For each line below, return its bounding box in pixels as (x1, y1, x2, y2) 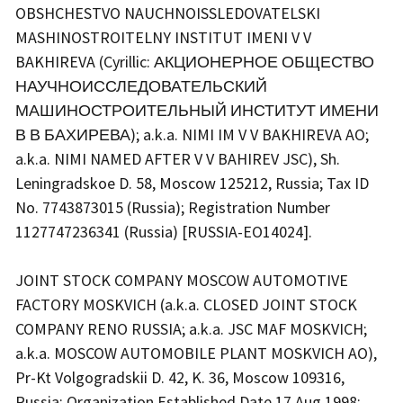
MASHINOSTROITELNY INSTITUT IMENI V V (15, 27, 311, 49)
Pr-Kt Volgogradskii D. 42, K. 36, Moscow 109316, (15, 367, 345, 389)
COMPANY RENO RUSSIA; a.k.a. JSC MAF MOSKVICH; (15, 318, 367, 340)
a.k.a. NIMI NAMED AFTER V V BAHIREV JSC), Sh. (15, 148, 340, 170)
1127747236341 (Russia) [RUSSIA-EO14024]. (15, 221, 316, 243)
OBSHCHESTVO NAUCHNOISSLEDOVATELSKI (15, 3, 320, 24)
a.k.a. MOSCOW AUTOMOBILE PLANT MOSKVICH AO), (15, 343, 377, 364)
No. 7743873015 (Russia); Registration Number (15, 197, 330, 219)
